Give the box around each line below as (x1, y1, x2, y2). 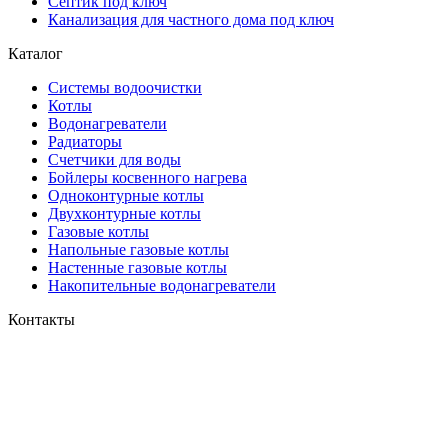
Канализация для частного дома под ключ (48, 11, 334, 29)
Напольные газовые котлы (48, 241, 229, 259)
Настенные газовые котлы (48, 259, 227, 277)
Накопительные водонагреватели (48, 277, 276, 295)
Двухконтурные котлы (48, 205, 201, 223)
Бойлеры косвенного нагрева (48, 169, 247, 187)
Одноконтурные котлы (48, 187, 204, 205)
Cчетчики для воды (48, 151, 181, 169)
